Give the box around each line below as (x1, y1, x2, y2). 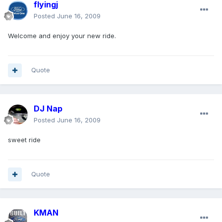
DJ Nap (34, 104, 62, 114)
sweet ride (8, 136, 41, 144)
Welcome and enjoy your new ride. (8, 32, 116, 40)
